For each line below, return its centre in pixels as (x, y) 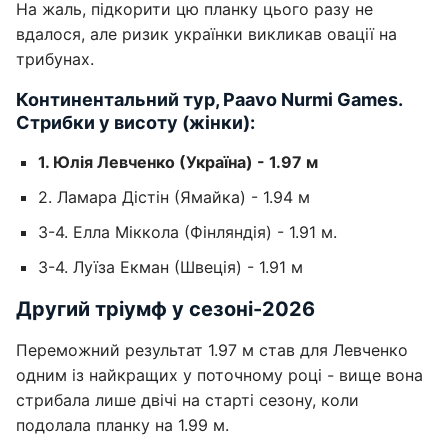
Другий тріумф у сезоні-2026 (165, 309)
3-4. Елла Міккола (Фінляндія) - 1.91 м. (187, 232)
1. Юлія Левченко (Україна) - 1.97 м (178, 162)
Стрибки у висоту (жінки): (135, 122)
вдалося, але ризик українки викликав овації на (206, 34)
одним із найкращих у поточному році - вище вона (219, 375)
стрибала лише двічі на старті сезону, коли (187, 400)
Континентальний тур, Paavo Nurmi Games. (209, 99)
